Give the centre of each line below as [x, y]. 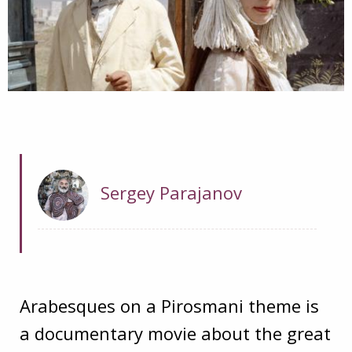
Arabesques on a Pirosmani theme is [169, 305]
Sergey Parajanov [171, 193]
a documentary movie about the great [175, 333]
